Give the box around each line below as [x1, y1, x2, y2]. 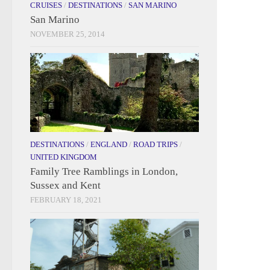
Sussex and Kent [30, 180, 101, 192]
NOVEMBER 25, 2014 [30, 29, 105, 39]
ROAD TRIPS [133, 140, 178, 149]
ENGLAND [90, 140, 127, 149]
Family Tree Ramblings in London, [30, 166, 178, 178]
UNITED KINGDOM [30, 152, 97, 162]
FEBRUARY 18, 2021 [30, 195, 102, 205]
